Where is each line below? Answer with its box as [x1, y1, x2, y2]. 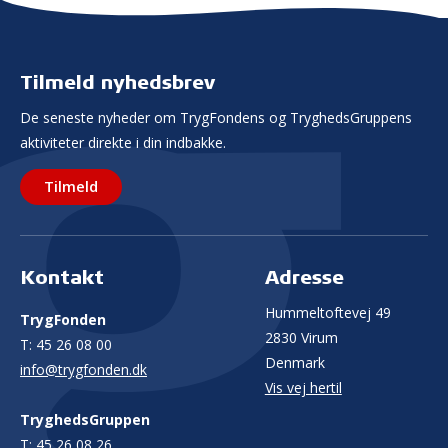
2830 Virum [264, 327, 338, 347]
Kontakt [20, 265, 104, 288]
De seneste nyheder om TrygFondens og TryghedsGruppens [20, 107, 412, 127]
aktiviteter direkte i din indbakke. [20, 132, 226, 152]
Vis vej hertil [264, 377, 342, 397]
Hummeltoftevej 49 [264, 302, 391, 322]
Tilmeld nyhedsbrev [20, 70, 215, 93]
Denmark [264, 352, 325, 372]
